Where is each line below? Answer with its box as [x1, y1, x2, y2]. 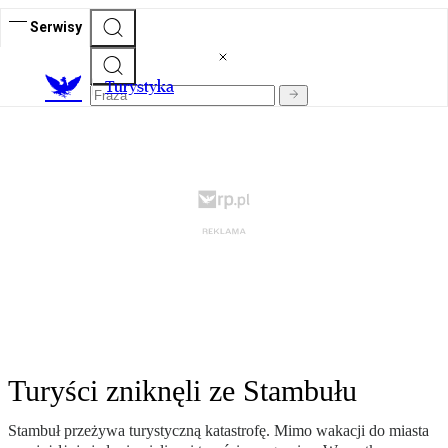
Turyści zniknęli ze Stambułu [8, 374, 357, 408]
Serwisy [30, 18, 82, 35]
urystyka [114, 77, 174, 97]
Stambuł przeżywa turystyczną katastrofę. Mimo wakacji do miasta [8, 422, 429, 440]
